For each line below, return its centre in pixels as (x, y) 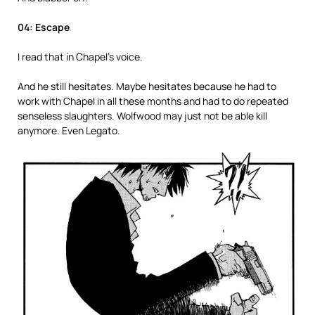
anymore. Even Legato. (69, 130)
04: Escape (44, 27)
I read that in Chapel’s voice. (80, 57)
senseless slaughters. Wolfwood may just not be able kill (142, 116)
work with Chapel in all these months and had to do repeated (153, 101)
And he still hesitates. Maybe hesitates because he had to (147, 86)
